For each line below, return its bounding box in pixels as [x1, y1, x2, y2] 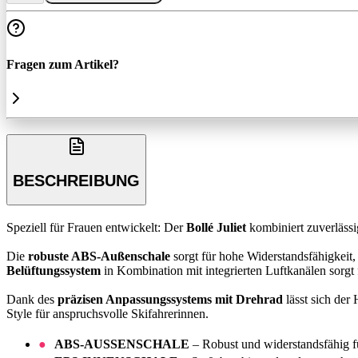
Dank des [6, 292, 58, 306]
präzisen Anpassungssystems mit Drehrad [58, 292, 283, 306]
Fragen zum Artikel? [6, 58, 119, 72]
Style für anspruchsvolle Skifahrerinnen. [6, 306, 209, 320]
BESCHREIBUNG [13, 171, 140, 189]
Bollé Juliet [186, 220, 246, 234]
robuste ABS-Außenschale [28, 249, 170, 263]
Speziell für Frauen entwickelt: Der [6, 220, 186, 234]
